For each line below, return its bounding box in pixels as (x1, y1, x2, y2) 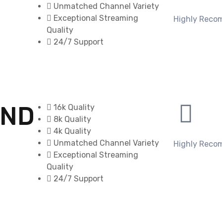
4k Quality (54, 126, 91, 136)
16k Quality (54, 102, 95, 112)
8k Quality (54, 114, 91, 124)
